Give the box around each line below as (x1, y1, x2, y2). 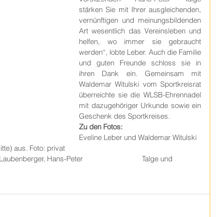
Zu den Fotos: (79, 122, 124, 131)
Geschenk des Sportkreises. (79, 111, 172, 121)
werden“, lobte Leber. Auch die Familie (79, 47, 201, 57)
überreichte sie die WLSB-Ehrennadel (79, 90, 201, 99)
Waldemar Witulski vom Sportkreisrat (79, 79, 201, 89)
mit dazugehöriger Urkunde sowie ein (79, 101, 201, 110)
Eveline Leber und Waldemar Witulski (79, 133, 199, 142)
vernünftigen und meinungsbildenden (79, 15, 201, 25)
